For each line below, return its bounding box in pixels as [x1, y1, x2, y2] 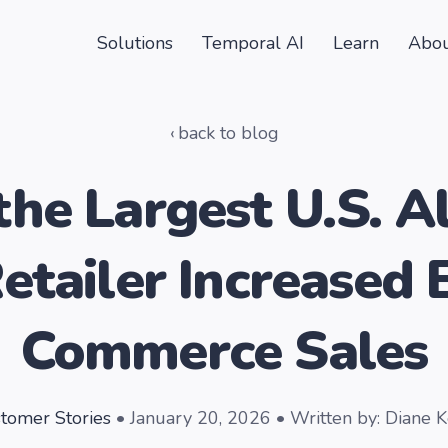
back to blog [177, 121, 279, 145]
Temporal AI [201, 31, 304, 55]
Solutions [96, 31, 173, 55]
